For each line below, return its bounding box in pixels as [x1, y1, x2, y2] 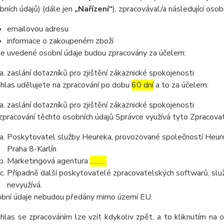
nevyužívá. [6, 179, 42, 190]
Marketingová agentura [6, 155, 90, 166]
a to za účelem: [153, 79, 208, 90]
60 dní [131, 79, 153, 90]
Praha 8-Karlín [6, 143, 56, 154]
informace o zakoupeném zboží [6, 35, 113, 46]
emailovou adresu [6, 23, 68, 34]
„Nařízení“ [74, 3, 112, 14]
